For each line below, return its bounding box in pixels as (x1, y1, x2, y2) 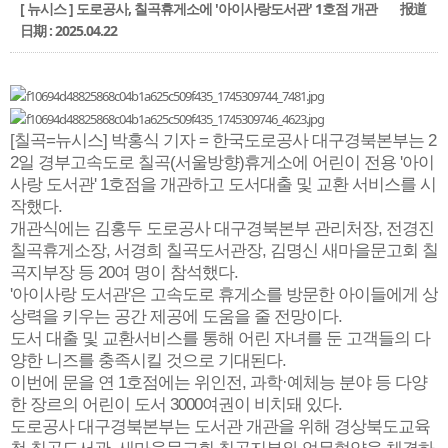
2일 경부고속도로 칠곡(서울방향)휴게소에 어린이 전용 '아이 (10, 153, 434, 173)
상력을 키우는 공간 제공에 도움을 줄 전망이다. (10, 307, 342, 327)
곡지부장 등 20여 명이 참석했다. (10, 263, 238, 283)
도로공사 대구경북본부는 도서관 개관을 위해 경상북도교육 (10, 417, 430, 437)
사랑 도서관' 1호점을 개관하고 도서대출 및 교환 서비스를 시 (10, 175, 436, 195)
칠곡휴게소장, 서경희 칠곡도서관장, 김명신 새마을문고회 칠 (10, 241, 438, 261)
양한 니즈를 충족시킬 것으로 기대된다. (10, 351, 286, 371)
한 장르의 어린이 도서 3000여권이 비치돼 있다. (10, 395, 342, 415)
